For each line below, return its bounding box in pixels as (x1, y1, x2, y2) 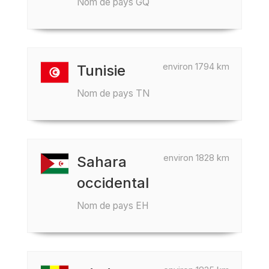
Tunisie (77, 62, 125, 79)
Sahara (77, 153, 127, 171)
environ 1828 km (163, 153, 229, 163)
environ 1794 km (163, 61, 229, 71)
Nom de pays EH (77, 200, 148, 211)
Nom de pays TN (77, 88, 150, 99)
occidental (77, 174, 149, 192)
